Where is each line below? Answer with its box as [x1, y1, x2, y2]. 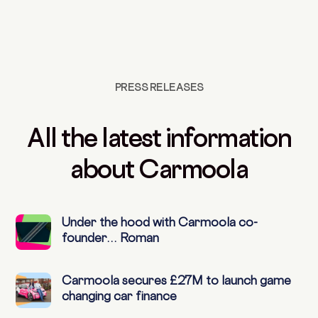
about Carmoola [70, 154, 248, 185]
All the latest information [27, 123, 291, 153]
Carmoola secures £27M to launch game [62, 273, 292, 288]
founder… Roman [62, 231, 160, 246]
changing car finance [62, 289, 177, 304]
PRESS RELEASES [114, 81, 204, 94]
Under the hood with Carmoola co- [62, 215, 258, 230]
